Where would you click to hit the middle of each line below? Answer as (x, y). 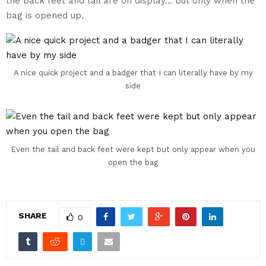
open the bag (133, 162)
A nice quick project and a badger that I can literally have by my (133, 73)
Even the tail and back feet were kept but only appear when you (133, 149)
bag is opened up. (45, 15)
